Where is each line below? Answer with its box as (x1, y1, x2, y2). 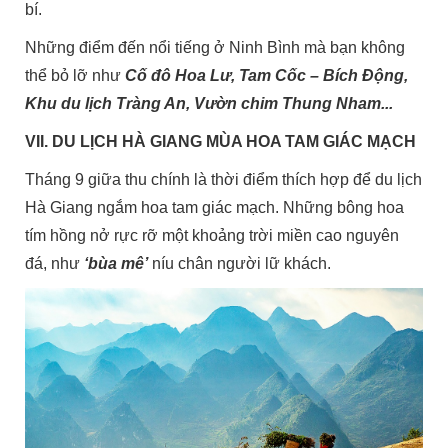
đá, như (25, 254, 85, 272)
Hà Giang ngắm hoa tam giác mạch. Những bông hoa (25, 198, 405, 216)
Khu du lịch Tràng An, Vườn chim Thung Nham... (25, 94, 394, 112)
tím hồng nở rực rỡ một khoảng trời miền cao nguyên (25, 226, 400, 244)
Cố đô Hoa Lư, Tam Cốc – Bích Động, (125, 66, 409, 84)
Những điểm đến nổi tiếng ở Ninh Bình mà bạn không (25, 38, 406, 56)
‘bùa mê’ (84, 254, 149, 272)
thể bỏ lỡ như (25, 66, 126, 84)
